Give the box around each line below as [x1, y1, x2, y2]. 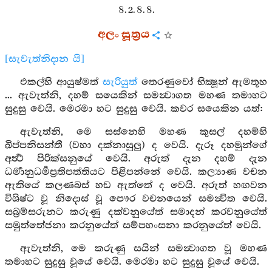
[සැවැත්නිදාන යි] [5, 53, 84, 65]
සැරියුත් [102, 76, 137, 88]
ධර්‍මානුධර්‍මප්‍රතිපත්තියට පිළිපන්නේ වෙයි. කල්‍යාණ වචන [5, 166, 267, 178]
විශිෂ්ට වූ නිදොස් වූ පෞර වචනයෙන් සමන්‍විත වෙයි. [5, 193, 267, 205]
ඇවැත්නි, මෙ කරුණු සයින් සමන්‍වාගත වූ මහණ [19, 243, 267, 254]
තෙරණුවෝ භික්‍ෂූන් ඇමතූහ [137, 76, 268, 88]
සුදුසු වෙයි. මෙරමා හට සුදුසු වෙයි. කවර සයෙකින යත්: [5, 103, 263, 115]
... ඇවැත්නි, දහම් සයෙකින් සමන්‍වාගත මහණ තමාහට [5, 90, 267, 101]
